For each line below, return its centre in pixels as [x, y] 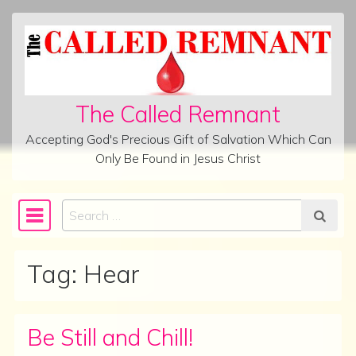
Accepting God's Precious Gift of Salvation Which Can [178, 139]
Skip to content [65, 52]
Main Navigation [100, 225]
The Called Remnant [178, 114]
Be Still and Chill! [110, 337]
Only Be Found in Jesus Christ [178, 158]
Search [81, 209]
